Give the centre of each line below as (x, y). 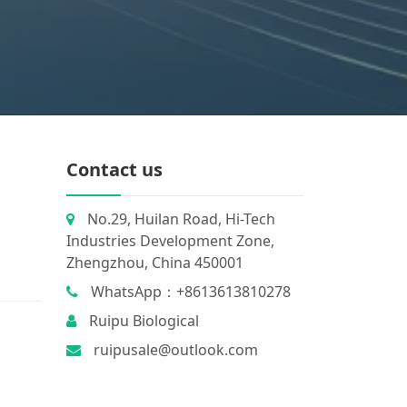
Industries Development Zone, (170, 240)
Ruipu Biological (142, 320)
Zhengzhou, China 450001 (155, 262)
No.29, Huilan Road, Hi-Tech (179, 218)
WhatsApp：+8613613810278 (189, 291)
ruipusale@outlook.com (174, 349)
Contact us (114, 169)
